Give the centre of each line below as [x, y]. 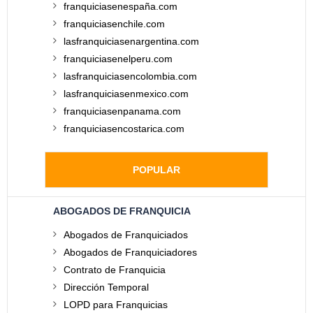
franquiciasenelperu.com [118, 59]
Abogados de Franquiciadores [130, 252]
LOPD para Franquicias [116, 305]
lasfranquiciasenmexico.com [126, 94]
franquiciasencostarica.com [124, 129]
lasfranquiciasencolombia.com [130, 76]
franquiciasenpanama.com [122, 111]
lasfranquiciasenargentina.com [131, 41]
